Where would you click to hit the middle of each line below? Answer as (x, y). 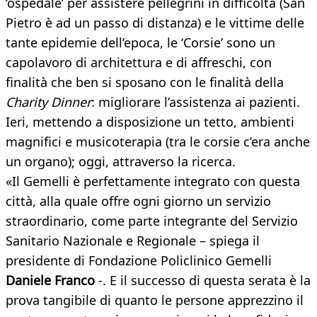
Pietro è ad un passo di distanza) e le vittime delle (155, 23)
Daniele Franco (52, 281)
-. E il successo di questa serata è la (204, 281)
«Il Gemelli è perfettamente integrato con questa (153, 181)
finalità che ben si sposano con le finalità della (145, 82)
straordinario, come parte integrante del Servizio (152, 221)
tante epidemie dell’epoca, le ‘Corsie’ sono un (140, 43)
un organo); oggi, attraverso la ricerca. (121, 162)
